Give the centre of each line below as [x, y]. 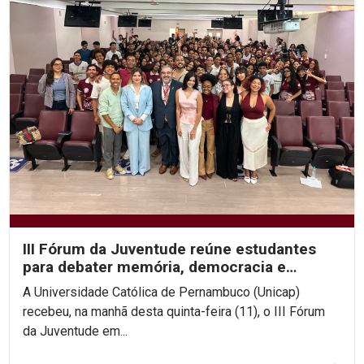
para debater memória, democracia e [154, 266]
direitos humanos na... [102, 284]
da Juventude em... [75, 331]
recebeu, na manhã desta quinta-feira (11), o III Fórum [174, 311]
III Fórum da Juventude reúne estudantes [169, 249]
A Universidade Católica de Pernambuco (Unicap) [161, 292]
